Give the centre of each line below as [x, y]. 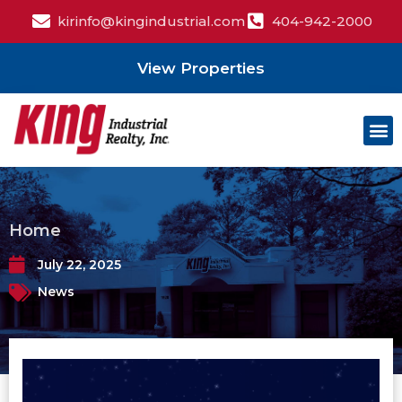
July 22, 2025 [79, 265]
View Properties [201, 68]
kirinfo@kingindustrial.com [151, 21]
